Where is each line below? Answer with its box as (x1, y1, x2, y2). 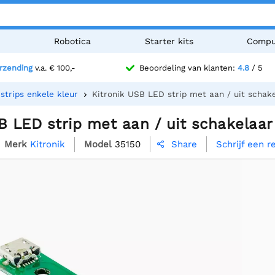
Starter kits (144, 36, 193, 46)
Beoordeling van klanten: (139, 63, 238, 73)
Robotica (54, 36, 91, 46)
